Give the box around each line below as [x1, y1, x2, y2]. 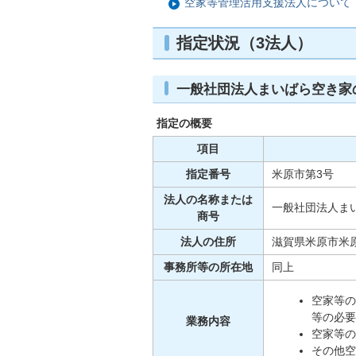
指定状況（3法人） [176, 34, 312, 52]
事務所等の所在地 [164, 261, 253, 273]
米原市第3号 [272, 168, 334, 180]
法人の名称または [164, 193, 253, 206]
